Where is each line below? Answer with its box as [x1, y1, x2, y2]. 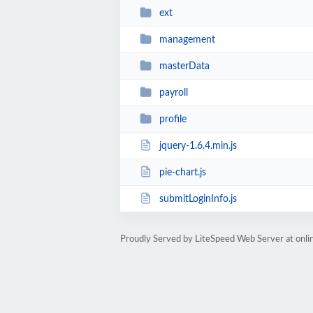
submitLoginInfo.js [159, 194, 237, 204]
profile [159, 114, 187, 124]
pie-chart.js [159, 167, 206, 177]
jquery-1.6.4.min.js [159, 140, 237, 151]
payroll [159, 87, 188, 98]
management [159, 34, 215, 45]
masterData [159, 61, 210, 71]
